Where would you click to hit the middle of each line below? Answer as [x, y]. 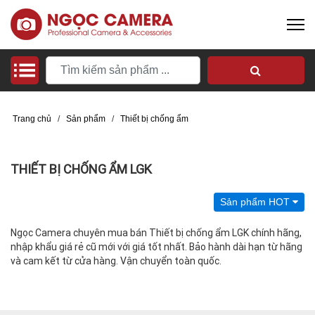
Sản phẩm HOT [256, 202]
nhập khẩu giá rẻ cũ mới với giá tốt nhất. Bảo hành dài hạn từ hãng [156, 247]
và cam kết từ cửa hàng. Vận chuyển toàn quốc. [116, 261]
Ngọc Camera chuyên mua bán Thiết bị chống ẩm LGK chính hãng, [156, 233]
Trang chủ [32, 119]
